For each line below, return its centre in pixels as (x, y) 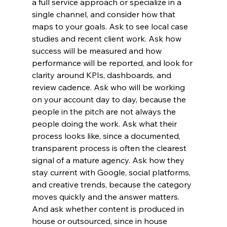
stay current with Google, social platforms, (112, 173)
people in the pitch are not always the (105, 112)
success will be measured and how (98, 51)
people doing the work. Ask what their (105, 124)
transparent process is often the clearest (110, 148)
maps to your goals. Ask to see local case (111, 27)
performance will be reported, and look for (113, 63)
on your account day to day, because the (110, 100)
